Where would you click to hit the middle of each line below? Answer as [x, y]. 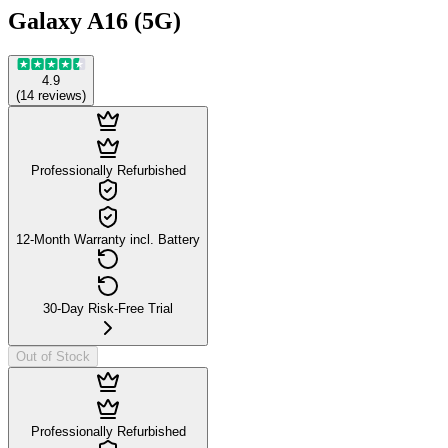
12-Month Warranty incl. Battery [108, 239]
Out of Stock [53, 356]
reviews [60, 95]
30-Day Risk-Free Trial [108, 308]
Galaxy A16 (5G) [94, 20]
